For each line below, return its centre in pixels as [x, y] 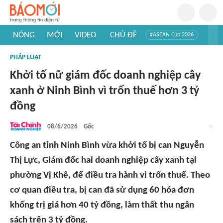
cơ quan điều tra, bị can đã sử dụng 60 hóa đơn [102, 190]
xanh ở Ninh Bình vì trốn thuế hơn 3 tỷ [105, 91]
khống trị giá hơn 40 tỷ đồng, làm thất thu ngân [102, 205]
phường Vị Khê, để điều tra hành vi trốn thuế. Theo [110, 175]
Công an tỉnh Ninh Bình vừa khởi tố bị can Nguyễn [107, 146]
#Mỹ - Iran [83, 50]
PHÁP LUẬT [26, 57]
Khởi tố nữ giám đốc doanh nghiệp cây [105, 76]
